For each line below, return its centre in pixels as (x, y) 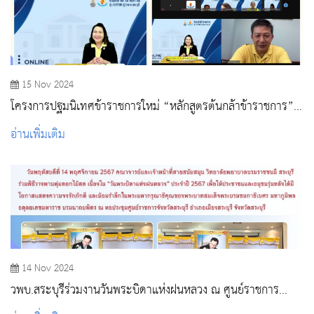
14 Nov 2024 (48, 269)
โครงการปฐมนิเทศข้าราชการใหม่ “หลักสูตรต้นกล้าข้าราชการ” (87, 107)
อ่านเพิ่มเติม (38, 135)
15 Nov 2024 (48, 85)
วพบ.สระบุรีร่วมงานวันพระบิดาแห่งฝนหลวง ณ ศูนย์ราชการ (111, 291)
